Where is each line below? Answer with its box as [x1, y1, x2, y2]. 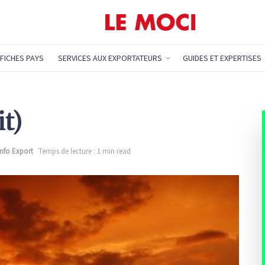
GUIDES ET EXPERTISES [182, 53, 261, 63]
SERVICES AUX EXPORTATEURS [57, 53, 162, 63]
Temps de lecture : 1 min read [38, 146, 131, 156]
